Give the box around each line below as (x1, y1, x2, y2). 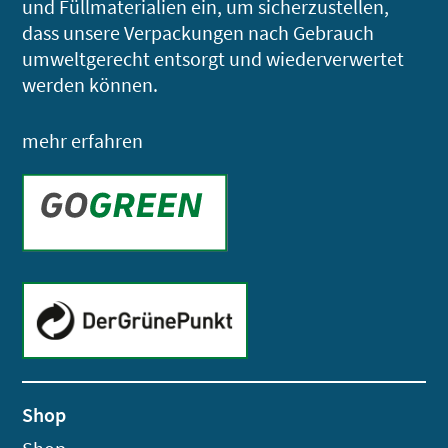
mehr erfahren (22, 127, 144, 153)
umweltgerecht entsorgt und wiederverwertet (22, 45, 405, 71)
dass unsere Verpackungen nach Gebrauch (22, 19, 375, 45)
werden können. (22, 71, 159, 97)
